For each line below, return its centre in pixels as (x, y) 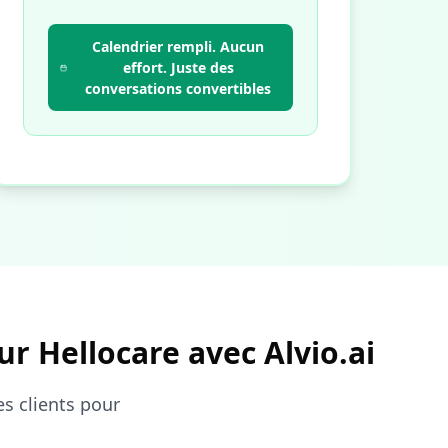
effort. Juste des (178, 67)
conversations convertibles (178, 88)
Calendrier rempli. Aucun (178, 46)
